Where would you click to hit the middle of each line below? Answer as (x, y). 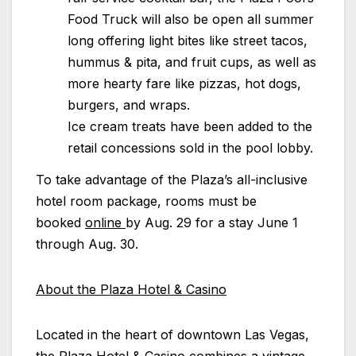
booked (60, 222)
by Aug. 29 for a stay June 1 (212, 222)
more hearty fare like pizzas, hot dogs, (184, 83)
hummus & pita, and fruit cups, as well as (192, 62)
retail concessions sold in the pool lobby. (190, 147)
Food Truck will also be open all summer (191, 19)
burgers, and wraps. (129, 104)
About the (68, 289)
